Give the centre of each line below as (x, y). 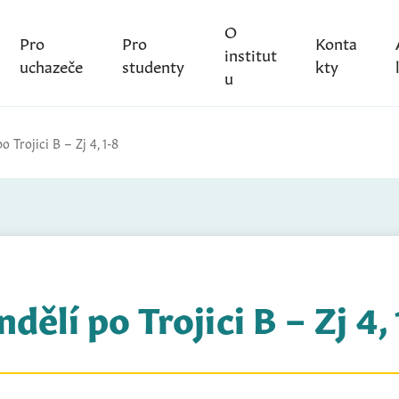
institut (250, 53)
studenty (154, 65)
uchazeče (51, 65)
